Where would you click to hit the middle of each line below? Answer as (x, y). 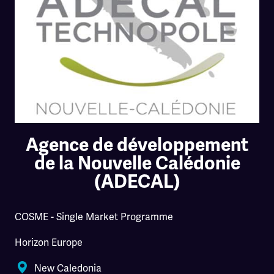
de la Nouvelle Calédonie (137, 163)
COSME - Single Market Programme (94, 217)
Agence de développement (137, 145)
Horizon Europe (49, 242)
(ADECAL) (137, 181)
